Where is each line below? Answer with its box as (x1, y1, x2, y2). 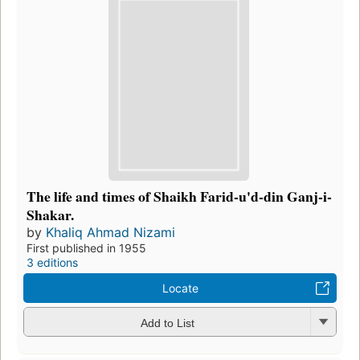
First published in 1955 (27, 241, 146, 256)
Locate (162, 281, 198, 296)
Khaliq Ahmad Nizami (46, 224, 175, 241)
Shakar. (27, 204, 74, 226)
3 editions (27, 256, 78, 270)
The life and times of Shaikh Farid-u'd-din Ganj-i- (27, 186, 332, 207)
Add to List (140, 316, 194, 329)
